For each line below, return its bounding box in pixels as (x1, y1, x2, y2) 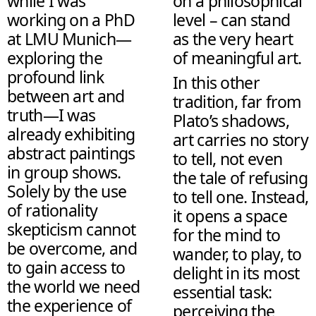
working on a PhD (7, 8, 135, 32)
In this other (173, 71, 260, 95)
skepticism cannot (7, 218, 136, 241)
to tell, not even (173, 147, 283, 171)
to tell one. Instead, (173, 186, 309, 209)
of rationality (7, 199, 98, 222)
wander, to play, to (173, 243, 302, 266)
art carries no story (173, 128, 308, 152)
